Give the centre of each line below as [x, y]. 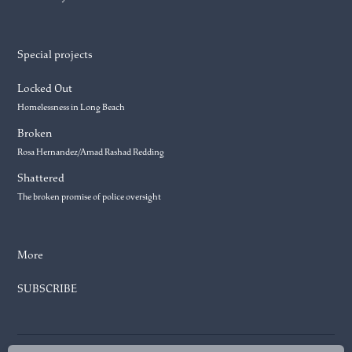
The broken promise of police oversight [90, 197]
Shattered [41, 178]
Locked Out [45, 88]
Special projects [55, 55]
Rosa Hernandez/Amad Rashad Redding [91, 152]
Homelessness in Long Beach [71, 107]
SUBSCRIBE [48, 288]
